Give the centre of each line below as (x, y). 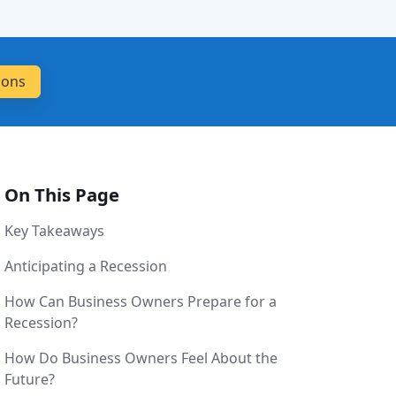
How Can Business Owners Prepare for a (140, 302)
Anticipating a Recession (85, 267)
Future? (29, 380)
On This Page (61, 195)
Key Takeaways (54, 231)
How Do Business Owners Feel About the (141, 358)
